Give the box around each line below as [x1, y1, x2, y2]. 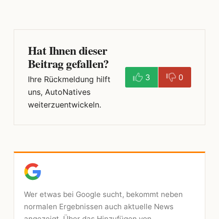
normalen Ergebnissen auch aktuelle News [24, 201, 174, 211]
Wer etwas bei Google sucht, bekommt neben [24, 189, 183, 199]
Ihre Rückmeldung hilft [28, 74, 110, 84]
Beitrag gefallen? [28, 54, 109, 72]
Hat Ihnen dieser [28, 41, 108, 59]
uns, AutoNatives [28, 87, 90, 97]
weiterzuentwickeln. [28, 99, 101, 109]
